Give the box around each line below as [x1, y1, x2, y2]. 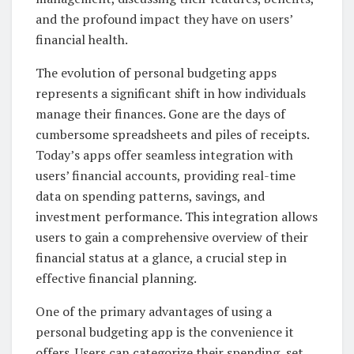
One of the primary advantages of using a [36, 302, 272, 320]
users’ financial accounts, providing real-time [36, 166, 296, 184]
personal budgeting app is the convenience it [36, 322, 294, 341]
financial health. [36, 30, 128, 48]
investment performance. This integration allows [36, 207, 318, 225]
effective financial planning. [36, 269, 197, 287]
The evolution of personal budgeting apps [36, 63, 277, 81]
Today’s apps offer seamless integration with [36, 145, 293, 164]
